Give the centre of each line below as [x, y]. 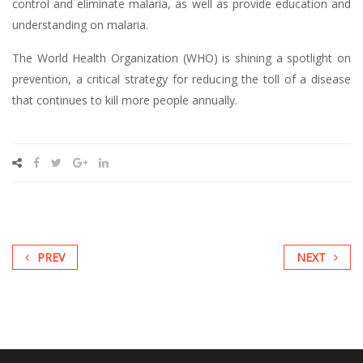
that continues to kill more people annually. [125, 100]
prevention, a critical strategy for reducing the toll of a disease [181, 79]
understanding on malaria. [80, 25]
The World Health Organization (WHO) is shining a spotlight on [181, 58]
